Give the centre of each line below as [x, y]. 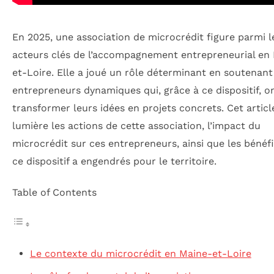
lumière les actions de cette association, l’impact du [136, 125]
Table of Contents [54, 193]
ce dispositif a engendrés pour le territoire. [114, 161]
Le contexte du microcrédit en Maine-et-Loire [140, 253]
